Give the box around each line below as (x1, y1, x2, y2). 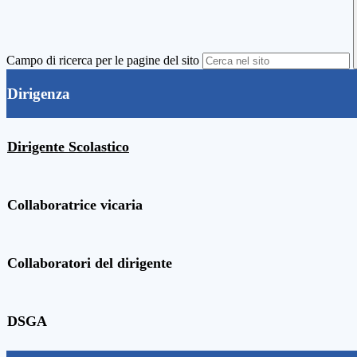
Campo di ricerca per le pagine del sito (6, 53, 199, 68)
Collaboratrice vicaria (7, 197, 147, 214)
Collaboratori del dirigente (7, 255, 172, 272)
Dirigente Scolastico (7, 139, 129, 155)
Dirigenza (7, 85, 70, 103)
